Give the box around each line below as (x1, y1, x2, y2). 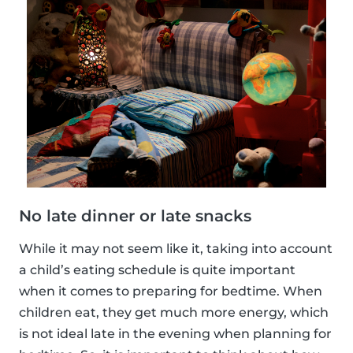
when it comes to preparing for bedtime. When (19, 283, 322, 299)
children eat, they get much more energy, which (19, 304, 329, 320)
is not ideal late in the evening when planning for (19, 325, 332, 341)
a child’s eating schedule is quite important (19, 262, 295, 277)
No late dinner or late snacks (19, 206, 251, 225)
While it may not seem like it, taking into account (19, 240, 333, 256)
